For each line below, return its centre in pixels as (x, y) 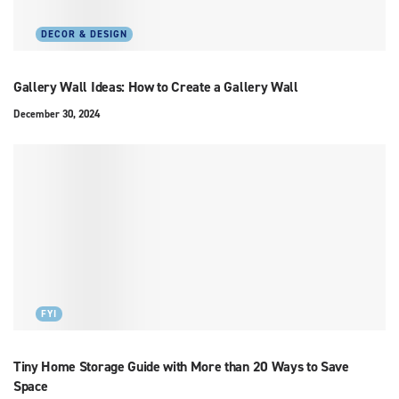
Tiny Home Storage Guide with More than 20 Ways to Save (181, 366)
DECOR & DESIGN (84, 34)
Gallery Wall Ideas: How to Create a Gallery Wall (156, 86)
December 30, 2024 (57, 114)
